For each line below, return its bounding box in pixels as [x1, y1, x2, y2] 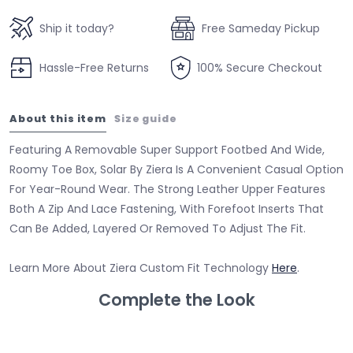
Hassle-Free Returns [39, 59, 149, 76]
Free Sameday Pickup [201, 20, 320, 36]
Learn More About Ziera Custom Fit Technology [9, 260, 272, 277]
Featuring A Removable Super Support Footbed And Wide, [9, 142, 325, 158]
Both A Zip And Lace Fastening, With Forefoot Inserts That [9, 201, 324, 217]
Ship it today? [39, 20, 114, 36]
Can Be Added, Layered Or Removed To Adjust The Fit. [9, 221, 306, 237]
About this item [9, 112, 107, 126]
